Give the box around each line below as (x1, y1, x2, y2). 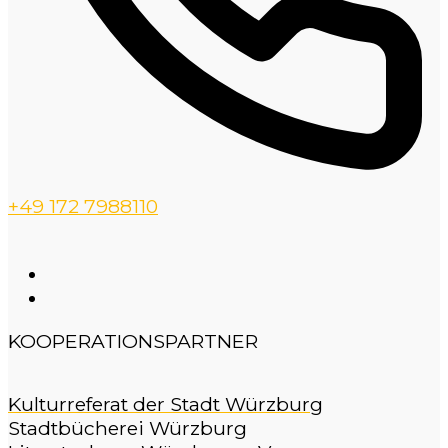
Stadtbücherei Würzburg (8, 416, 247, 441)
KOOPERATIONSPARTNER (8, 329, 258, 354)
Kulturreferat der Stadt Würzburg (8, 392, 323, 417)
